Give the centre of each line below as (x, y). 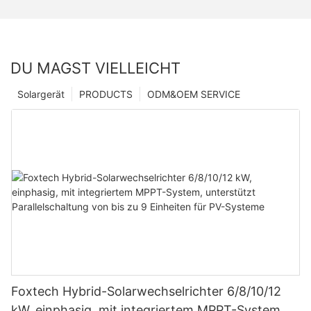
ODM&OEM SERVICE (194, 94)
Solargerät (41, 94)
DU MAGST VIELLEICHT (95, 68)
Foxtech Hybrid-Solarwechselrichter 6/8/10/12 (146, 291)
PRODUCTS (106, 94)
